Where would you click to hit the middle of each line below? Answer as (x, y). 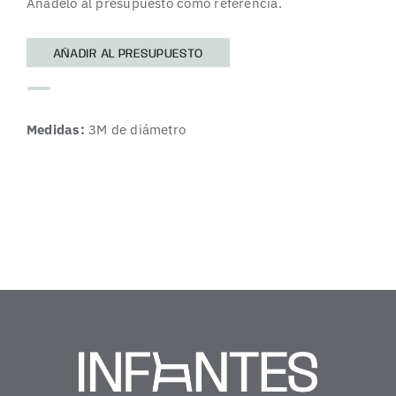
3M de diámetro (135, 129)
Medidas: (55, 129)
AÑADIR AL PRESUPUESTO (128, 53)
